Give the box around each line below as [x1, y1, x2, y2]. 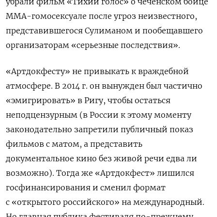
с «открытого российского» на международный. [6, 197, 204, 207]
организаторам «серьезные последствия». [6, 40, 180, 50]
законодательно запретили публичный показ [6, 124, 193, 134]
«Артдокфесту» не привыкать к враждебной [6, 66, 189, 76]
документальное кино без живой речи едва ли [6, 153, 197, 163]
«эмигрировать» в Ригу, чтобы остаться [6, 95, 170, 105]
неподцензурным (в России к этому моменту [6, 109, 191, 120]
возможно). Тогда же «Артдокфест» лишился [6, 168, 194, 178]
